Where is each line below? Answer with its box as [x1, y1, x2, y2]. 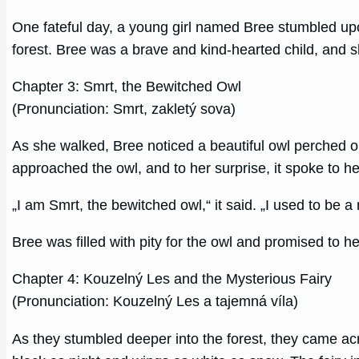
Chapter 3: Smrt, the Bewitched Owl [12, 79, 242, 95]
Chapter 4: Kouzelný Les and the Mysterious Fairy [12, 271, 333, 288]
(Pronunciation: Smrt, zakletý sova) [12, 101, 236, 118]
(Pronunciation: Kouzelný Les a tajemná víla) [12, 293, 299, 310]
